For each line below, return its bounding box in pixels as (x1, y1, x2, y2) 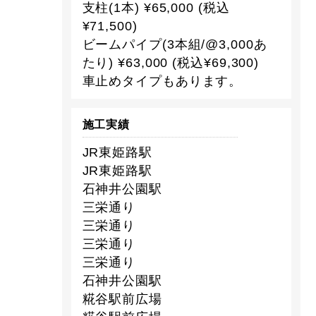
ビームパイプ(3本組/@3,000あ (82, 37, 267, 51)
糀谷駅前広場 (82, 292, 162, 307)
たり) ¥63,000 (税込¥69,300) (82, 55, 260, 70)
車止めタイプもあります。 (82, 73, 243, 88)
